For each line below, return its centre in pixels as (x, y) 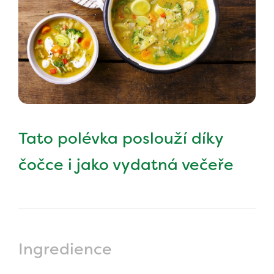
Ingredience (65, 249)
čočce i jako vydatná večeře (126, 165)
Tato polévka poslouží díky (121, 139)
